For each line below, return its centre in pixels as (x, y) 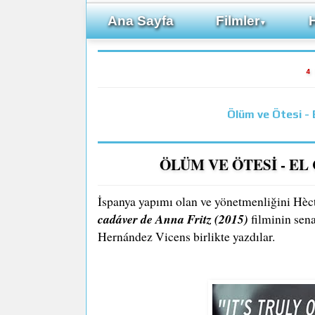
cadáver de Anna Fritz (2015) (174, 219)
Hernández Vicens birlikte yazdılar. (186, 236)
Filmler (238, 21)
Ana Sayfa (141, 21)
